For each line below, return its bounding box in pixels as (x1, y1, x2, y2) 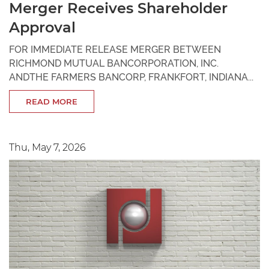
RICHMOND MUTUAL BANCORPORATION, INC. (9, 57, 219, 69)
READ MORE (26, 96, 77, 106)
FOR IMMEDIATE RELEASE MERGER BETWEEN (9, 43, 221, 55)
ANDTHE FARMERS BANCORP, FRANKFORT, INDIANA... (9, 71, 253, 83)
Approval (9, 18, 76, 36)
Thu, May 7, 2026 (9, 141, 86, 153)
